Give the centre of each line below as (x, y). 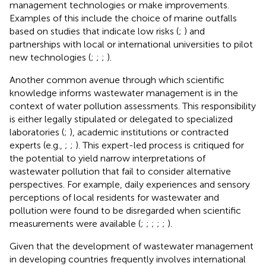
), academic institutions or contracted (149, 132)
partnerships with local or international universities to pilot (131, 44)
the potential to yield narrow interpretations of (107, 158)
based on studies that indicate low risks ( (94, 31)
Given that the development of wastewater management (132, 246)
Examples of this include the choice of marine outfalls (123, 18)
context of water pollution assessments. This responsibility (133, 106)
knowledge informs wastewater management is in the (124, 93)
